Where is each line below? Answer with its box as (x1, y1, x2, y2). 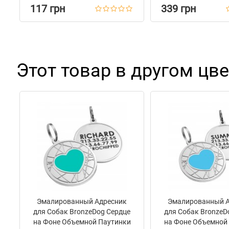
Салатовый (62, 5, 101, 13)
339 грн (161, 3, 196, 15)
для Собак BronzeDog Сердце (33, 208, 130, 216)
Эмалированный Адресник (37, 197, 127, 205)
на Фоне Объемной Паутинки (33, 218, 131, 226)
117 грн (30, 3, 65, 15)
